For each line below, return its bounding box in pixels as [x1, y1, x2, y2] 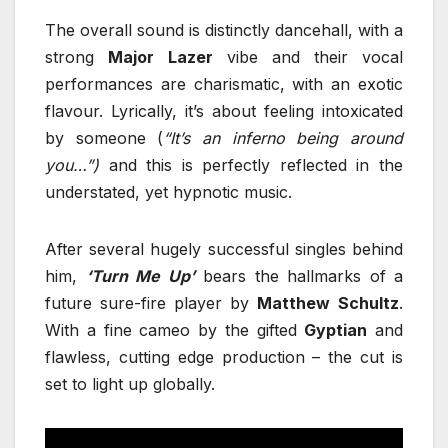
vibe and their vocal [213, 46, 403, 67]
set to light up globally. [45, 373, 215, 394]
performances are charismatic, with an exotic [45, 73, 403, 94]
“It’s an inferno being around [163, 127, 404, 148]
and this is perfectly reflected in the [99, 154, 403, 175]
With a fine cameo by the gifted [45, 319, 305, 340]
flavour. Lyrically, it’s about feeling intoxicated [45, 100, 403, 121]
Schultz [338, 292, 399, 313]
